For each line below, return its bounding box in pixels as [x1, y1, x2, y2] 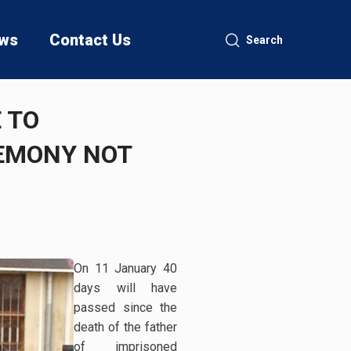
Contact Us [49, 30, 131, 49]
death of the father [74, 320, 177, 335]
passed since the [74, 300, 177, 315]
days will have [74, 280, 177, 295]
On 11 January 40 [74, 261, 177, 276]
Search [246, 33, 283, 46]
